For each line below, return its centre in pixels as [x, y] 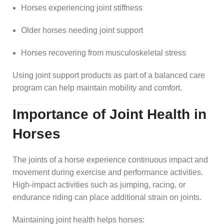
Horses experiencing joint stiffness [82, 7]
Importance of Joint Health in [109, 114]
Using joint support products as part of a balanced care [109, 75]
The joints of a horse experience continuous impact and [110, 159]
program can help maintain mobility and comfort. [97, 87]
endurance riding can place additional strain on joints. [107, 197]
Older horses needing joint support [82, 30]
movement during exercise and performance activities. [108, 172]
